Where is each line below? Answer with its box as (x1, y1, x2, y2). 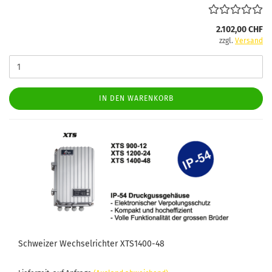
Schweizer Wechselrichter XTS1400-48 (18, 239, 165, 250)
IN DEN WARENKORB (98, 94, 174, 103)
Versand (235, 36, 263, 46)
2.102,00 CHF (216, 24, 263, 35)
